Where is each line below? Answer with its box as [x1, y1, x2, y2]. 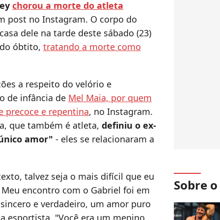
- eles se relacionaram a [55, 133, 154, 145]
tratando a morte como [43, 41, 141, 53]
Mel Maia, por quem [68, 92, 152, 104]
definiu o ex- [102, 119, 156, 132]
